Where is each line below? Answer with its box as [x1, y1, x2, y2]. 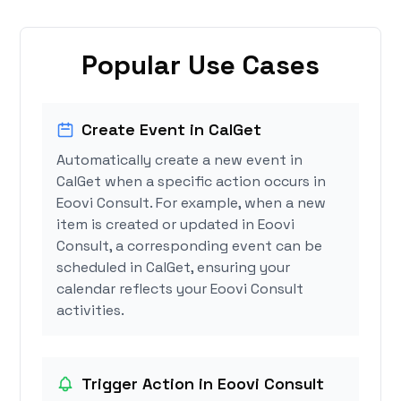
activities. [56, 301, 125, 320]
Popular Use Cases [81, 47, 320, 83]
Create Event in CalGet [81, 119, 262, 141]
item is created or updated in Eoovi [56, 215, 295, 235]
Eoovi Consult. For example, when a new [56, 193, 327, 213]
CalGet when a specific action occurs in [56, 172, 327, 192]
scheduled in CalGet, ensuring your [56, 258, 291, 277]
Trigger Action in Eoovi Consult [81, 373, 325, 395]
